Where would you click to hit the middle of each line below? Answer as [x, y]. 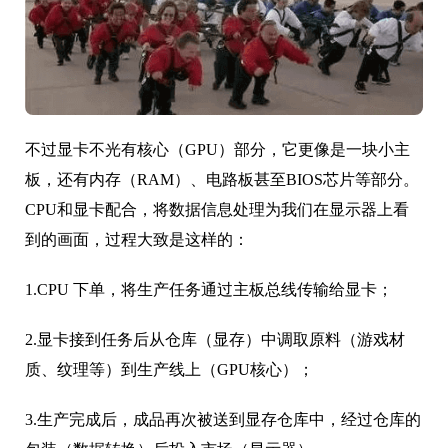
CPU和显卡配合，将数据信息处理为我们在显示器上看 [217, 209]
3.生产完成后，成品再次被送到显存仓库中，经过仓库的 [223, 419]
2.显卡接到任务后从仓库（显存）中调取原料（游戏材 [215, 339]
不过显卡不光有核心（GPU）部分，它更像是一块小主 [217, 149]
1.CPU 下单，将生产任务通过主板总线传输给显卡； [209, 289]
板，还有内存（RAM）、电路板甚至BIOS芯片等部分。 [222, 179]
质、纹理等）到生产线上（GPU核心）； [169, 369]
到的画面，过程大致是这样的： [137, 239]
